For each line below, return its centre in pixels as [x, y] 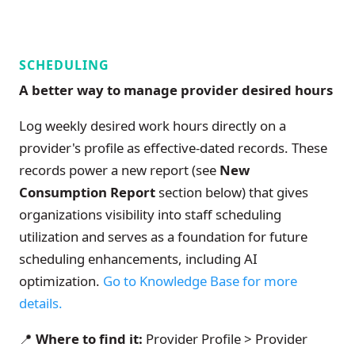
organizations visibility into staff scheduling [150, 215]
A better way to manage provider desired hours [176, 90]
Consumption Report [87, 193]
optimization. [61, 281]
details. [41, 303]
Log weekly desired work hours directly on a [153, 126]
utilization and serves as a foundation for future [163, 237]
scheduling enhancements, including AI [138, 259]
